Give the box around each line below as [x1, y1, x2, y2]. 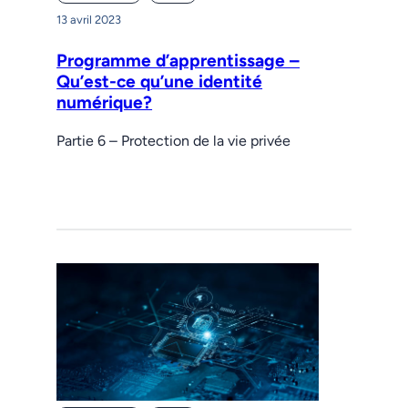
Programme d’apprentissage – [56, 49, 301, 71]
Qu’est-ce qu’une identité [56, 70, 263, 92]
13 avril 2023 [56, 12, 122, 26]
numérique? [56, 91, 153, 113]
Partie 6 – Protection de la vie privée [56, 131, 291, 149]
